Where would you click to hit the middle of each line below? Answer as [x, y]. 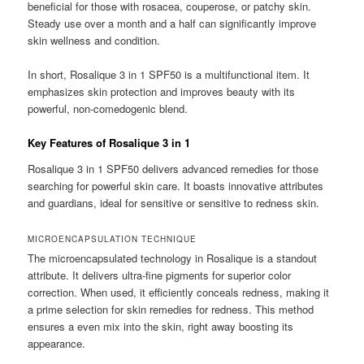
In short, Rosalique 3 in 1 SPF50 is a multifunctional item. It [169, 75]
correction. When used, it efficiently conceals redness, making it [179, 292]
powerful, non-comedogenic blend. [108, 109]
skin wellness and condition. [94, 40]
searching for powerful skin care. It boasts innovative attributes [176, 185]
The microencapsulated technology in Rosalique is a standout [173, 258]
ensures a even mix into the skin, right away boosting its [161, 326]
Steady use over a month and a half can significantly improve [172, 23]
